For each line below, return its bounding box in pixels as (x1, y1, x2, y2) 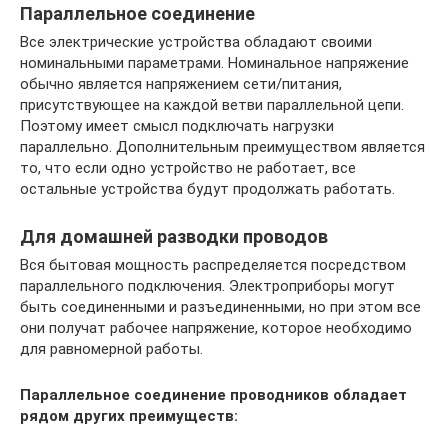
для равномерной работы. (20, 340, 203, 359)
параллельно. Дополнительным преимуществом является (20, 138, 425, 157)
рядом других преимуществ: (20, 407, 238, 426)
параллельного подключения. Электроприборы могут (20, 277, 395, 296)
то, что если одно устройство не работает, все (20, 159, 356, 178)
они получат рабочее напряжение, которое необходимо (20, 319, 412, 338)
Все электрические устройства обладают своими (20, 33, 372, 52)
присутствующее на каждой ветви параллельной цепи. (20, 96, 404, 115)
